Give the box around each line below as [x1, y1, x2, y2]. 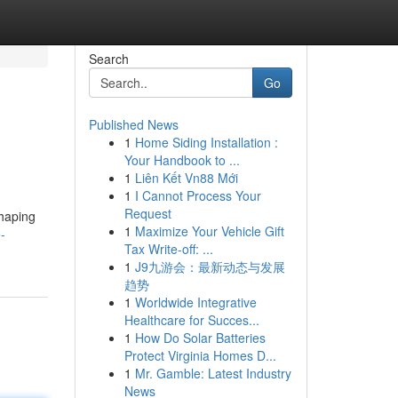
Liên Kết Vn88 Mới [134, 169, 238, 187]
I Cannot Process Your [134, 187, 261, 204]
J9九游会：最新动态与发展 [134, 258, 285, 275]
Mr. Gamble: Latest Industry [134, 364, 291, 382]
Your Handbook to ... [123, 151, 240, 169]
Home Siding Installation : [134, 133, 278, 151]
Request [123, 204, 171, 222]
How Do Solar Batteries [134, 329, 266, 346]
